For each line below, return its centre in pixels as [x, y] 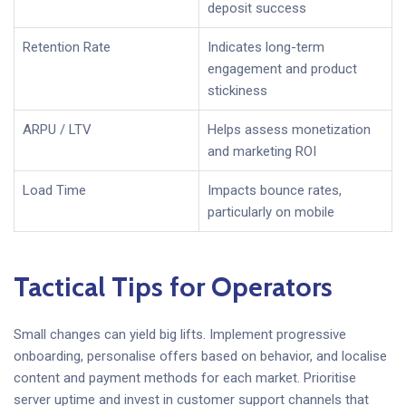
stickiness [237, 90]
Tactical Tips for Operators [173, 286]
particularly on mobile [271, 212]
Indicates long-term [266, 47]
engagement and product [282, 68]
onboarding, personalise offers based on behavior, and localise [200, 357]
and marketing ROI [262, 151]
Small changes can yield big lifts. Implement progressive [180, 335]
